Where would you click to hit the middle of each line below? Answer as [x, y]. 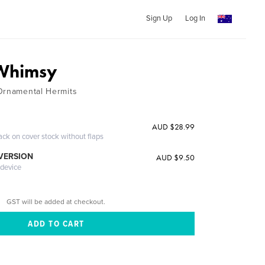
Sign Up [159, 18]
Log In [195, 18]
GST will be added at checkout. [56, 201]
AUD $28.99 [173, 127]
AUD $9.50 [175, 157]
